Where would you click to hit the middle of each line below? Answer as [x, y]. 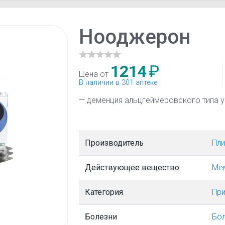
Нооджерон [135, 37]
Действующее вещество [132, 168]
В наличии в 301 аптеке [118, 83]
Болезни [101, 217]
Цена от [95, 74]
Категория [104, 192]
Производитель [115, 143]
